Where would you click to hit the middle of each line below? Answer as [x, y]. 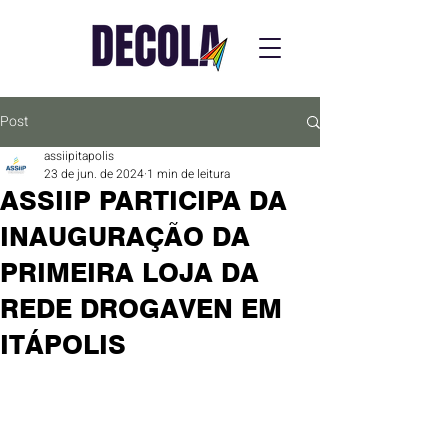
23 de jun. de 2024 [94, 174]
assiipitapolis [79, 156]
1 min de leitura [188, 174]
